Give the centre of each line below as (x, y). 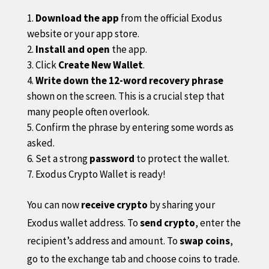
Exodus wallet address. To (83, 222)
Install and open (72, 49)
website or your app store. (83, 33)
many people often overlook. (88, 111)
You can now (54, 204)
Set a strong (62, 158)
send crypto (167, 222)
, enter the (218, 222)
